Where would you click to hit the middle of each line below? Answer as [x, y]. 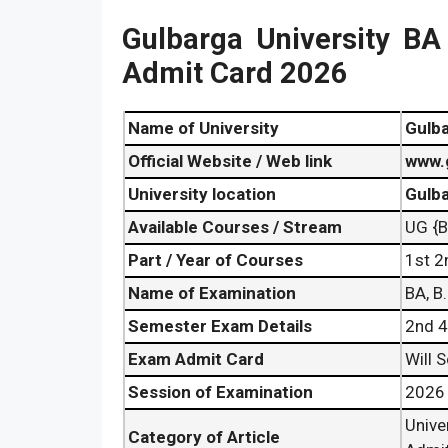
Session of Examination [220, 392]
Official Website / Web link [230, 161]
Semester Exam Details [220, 326]
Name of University [203, 128]
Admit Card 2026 [235, 73]
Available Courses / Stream [235, 227]
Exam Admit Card [196, 359]
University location [202, 194]
